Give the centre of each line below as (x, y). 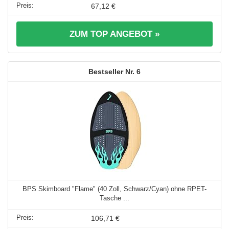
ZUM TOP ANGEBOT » (114, 34)
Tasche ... (114, 198)
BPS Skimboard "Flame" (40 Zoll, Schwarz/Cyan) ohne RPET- (114, 189)
